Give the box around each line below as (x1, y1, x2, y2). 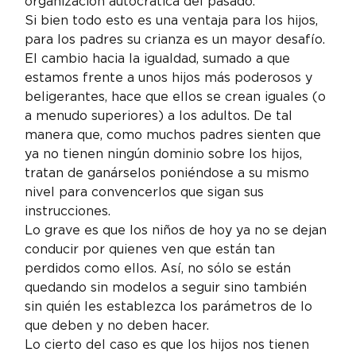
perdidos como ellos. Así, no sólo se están (25, 260, 296, 276)
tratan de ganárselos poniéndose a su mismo (25, 164, 314, 180)
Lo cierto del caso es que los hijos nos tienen (25, 336, 314, 352)
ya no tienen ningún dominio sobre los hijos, (25, 145, 307, 161)
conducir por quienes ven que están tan (25, 241, 280, 257)
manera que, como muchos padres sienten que (25, 126, 326, 142)
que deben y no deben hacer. (25, 317, 210, 333)
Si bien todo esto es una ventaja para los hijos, (25, 12, 323, 28)
